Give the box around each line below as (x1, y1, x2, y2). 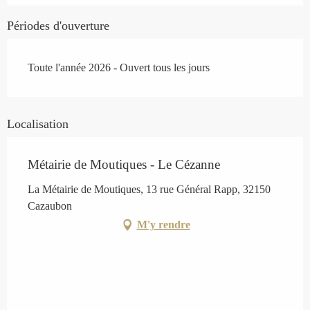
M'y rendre (136, 219, 190, 231)
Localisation (7, 117, 69, 131)
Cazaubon (28, 200, 72, 212)
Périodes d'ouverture (7, 19, 109, 33)
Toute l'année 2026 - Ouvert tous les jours (28, 62, 210, 74)
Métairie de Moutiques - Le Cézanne (28, 157, 220, 172)
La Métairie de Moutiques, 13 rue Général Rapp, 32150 (28, 183, 271, 196)
